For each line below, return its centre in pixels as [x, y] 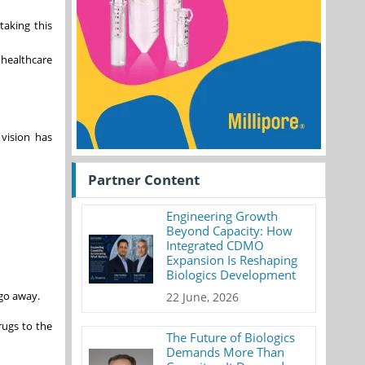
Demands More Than [226, 352]
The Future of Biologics [231, 337]
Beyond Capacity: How [230, 231]
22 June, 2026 [203, 297]
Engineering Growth [222, 216]
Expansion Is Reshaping [232, 260]
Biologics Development [231, 275]
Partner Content [144, 180]
